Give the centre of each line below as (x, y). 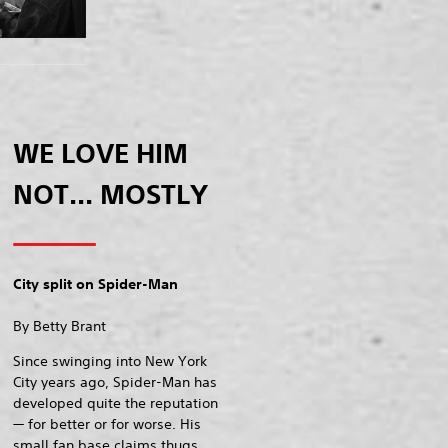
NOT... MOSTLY (111, 193)
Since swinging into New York (110, 360)
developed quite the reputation (116, 402)
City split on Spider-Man (96, 283)
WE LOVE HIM (101, 152)
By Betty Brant (60, 325)
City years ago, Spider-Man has (115, 381)
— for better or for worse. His (107, 423)
